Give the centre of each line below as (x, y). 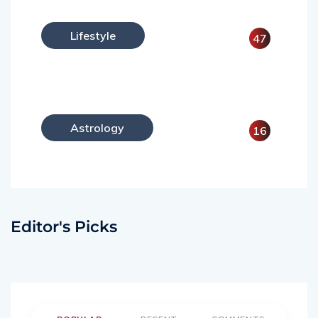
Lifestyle (93, 35)
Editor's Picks (64, 227)
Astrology (98, 128)
